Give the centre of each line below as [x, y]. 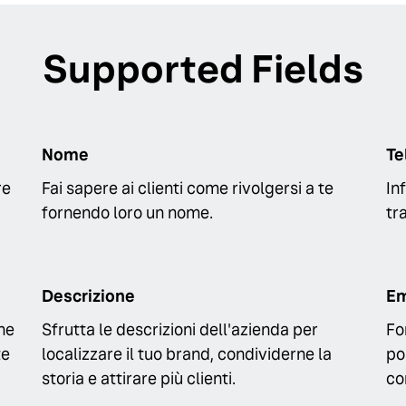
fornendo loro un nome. [127, 213]
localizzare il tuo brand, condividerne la [187, 354]
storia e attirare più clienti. [139, 379]
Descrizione [88, 296]
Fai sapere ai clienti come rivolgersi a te [188, 188]
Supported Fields [203, 69]
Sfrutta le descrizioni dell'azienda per [180, 330]
